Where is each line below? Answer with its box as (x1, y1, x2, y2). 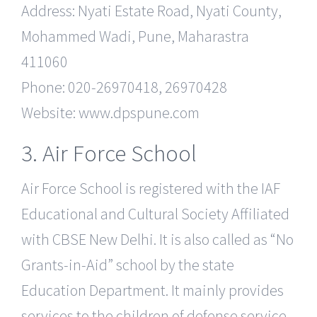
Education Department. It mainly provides (21, 279, 284, 300)
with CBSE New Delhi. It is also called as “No (21, 229, 294, 249)
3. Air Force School (21, 139, 197, 168)
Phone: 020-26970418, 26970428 (21, 77, 227, 98)
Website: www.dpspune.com (21, 103, 200, 123)
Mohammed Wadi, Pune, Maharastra (21, 26, 249, 47)
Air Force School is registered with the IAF (21, 178, 280, 198)
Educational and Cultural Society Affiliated (21, 203, 289, 224)
